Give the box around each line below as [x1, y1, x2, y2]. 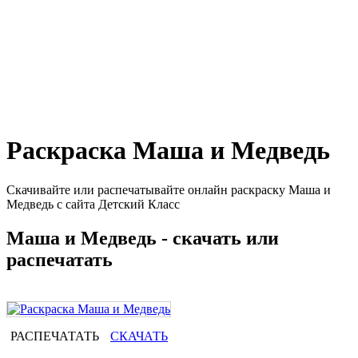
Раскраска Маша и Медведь [6, 136, 330, 165]
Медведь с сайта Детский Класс [6, 197, 180, 211]
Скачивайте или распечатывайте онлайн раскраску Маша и [6, 182, 331, 197]
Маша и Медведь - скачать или [6, 227, 279, 249]
